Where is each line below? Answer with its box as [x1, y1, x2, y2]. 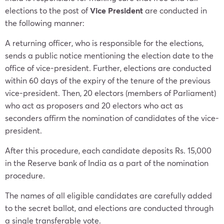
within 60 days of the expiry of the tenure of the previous [5, 75, 210, 85]
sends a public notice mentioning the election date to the [5, 50, 213, 60]
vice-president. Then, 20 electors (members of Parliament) [5, 87, 216, 98]
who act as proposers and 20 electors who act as [5, 100, 183, 110]
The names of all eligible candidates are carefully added [5, 190, 212, 200]
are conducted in [143, 5, 207, 15]
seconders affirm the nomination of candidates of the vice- [5, 112, 219, 123]
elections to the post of [5, 5, 90, 15]
